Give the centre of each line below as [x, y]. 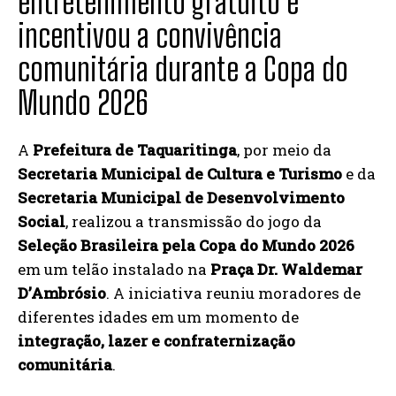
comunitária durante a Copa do [183, 69]
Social [42, 221]
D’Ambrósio [62, 293]
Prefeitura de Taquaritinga [135, 150]
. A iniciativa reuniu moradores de [233, 293]
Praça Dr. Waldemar [286, 269]
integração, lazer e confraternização [156, 341]
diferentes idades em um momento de [158, 317]
